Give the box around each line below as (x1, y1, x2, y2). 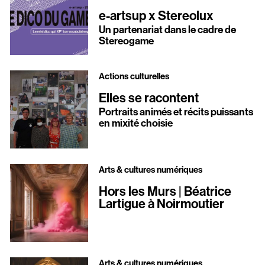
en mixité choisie (98, 117, 173, 130)
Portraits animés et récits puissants (98, 105, 253, 119)
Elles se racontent (98, 89, 199, 106)
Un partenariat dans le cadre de (98, 23, 236, 37)
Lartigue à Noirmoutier (98, 195, 224, 212)
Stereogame (98, 34, 154, 48)
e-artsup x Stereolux (98, 7, 214, 24)
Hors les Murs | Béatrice (98, 183, 231, 200)
